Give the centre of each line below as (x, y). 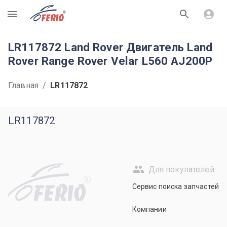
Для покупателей (181, 169)
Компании (149, 209)
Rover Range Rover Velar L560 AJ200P (110, 61)
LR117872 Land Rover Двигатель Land (110, 47)
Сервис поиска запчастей (175, 186)
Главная (24, 85)
